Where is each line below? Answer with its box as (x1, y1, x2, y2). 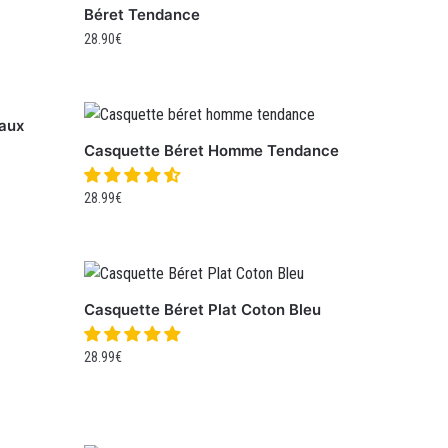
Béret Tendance (84, 5, 201, 25)
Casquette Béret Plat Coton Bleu (84, 300, 322, 320)
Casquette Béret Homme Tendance (84, 141, 340, 161)
